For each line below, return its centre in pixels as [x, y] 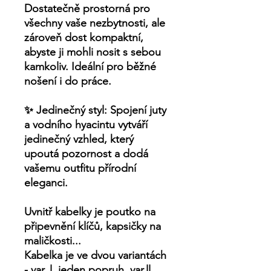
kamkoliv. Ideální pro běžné [90, 66]
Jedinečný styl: [72, 110]
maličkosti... [53, 240]
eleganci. [46, 182]
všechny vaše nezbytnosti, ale [95, 23]
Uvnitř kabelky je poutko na [90, 211]
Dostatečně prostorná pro [87, 8]
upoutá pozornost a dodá [86, 153]
